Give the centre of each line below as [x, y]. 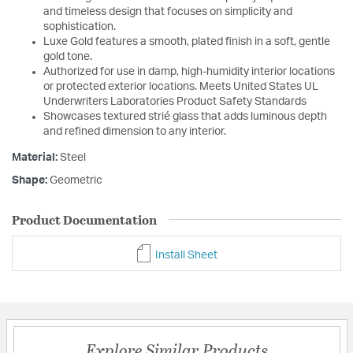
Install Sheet [185, 255]
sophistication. [80, 26]
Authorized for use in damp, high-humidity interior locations [189, 71]
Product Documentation [84, 219]
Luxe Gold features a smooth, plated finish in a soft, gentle [187, 41]
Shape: [31, 180]
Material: [36, 157]
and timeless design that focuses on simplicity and [168, 11]
